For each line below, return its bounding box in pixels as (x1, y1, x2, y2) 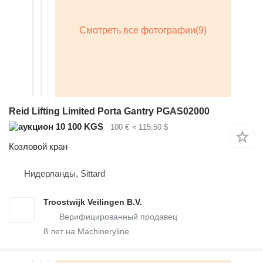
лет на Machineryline (48, 227, 129, 237)
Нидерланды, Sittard (24, 168, 105, 179)
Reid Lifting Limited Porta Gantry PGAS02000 (9, 106, 210, 116)
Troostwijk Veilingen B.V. (43, 197, 142, 207)
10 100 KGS (53, 121, 103, 131)
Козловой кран (9, 141, 68, 152)
